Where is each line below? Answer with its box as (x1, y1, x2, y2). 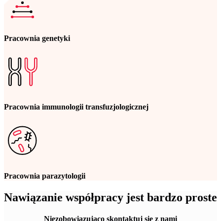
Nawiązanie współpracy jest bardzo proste (4, 190, 217, 204)
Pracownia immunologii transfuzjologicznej (4, 103, 148, 111)
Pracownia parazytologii (4, 171, 85, 180)
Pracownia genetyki (4, 34, 70, 42)
